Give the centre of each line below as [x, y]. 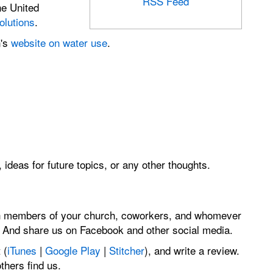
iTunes [23, 250]
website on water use [59, 42]
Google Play [73, 250]
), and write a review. [192, 250]
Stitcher [126, 250]
